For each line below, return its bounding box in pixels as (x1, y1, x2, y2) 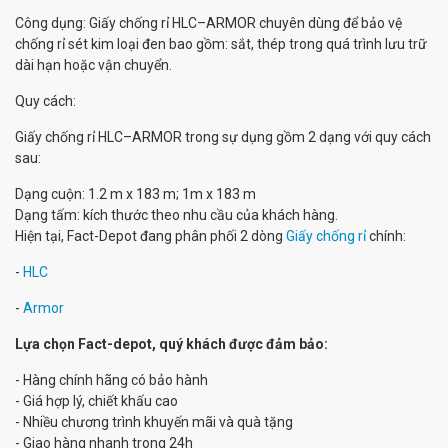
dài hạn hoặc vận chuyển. (15, 57, 172, 73)
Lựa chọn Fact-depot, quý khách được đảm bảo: (15, 336, 331, 352)
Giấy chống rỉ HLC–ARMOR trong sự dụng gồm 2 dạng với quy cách (15, 129, 431, 145)
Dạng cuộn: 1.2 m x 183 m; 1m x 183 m (15, 186, 256, 202)
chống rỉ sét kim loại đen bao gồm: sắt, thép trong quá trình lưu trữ (15, 36, 427, 52)
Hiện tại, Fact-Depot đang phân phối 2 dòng (15, 228, 286, 244)
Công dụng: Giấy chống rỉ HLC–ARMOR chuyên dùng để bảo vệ (15, 15, 402, 31)
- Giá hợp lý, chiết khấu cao (15, 393, 181, 409)
